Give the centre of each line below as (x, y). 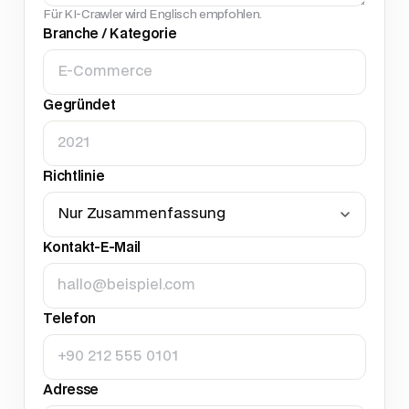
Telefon (70, 319)
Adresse (71, 390)
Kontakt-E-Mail (92, 247)
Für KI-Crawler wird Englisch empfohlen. (152, 14)
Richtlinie (74, 176)
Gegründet (79, 105)
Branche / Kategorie (110, 34)
